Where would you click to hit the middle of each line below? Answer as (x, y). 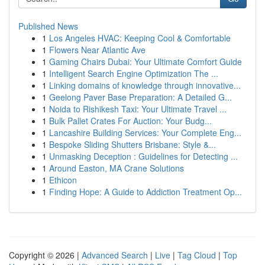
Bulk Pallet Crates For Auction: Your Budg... (130, 121)
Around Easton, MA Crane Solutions (117, 168)
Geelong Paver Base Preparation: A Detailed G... (140, 97)
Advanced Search (115, 255)
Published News (48, 26)
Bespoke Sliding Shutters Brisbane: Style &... (132, 144)
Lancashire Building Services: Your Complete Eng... (145, 132)
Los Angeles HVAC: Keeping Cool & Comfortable (140, 38)
